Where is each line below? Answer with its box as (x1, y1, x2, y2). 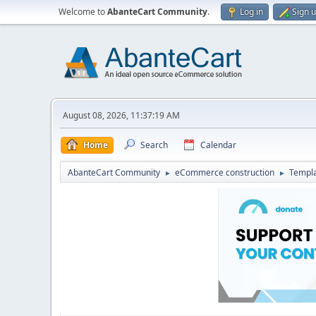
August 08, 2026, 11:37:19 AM (63, 109, 180, 121)
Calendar (200, 139, 236, 151)
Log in (240, 6, 263, 18)
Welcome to (59, 6, 107, 18)
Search (140, 139, 168, 151)
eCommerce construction (175, 166, 274, 178)
